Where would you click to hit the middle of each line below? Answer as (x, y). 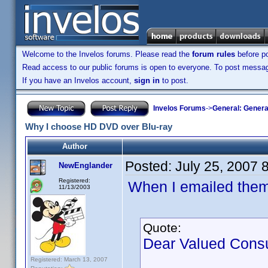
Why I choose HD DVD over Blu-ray (99, 127)
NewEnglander (86, 165)
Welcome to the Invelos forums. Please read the (107, 54)
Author (75, 146)
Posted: (150, 166)
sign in (147, 80)
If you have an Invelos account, (78, 80)
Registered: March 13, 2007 (69, 259)
